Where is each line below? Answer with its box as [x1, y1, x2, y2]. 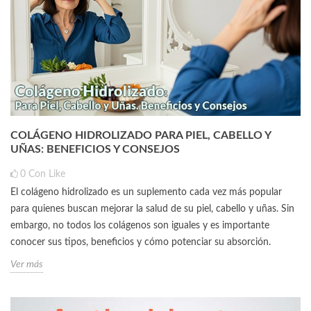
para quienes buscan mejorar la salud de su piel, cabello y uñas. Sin [10, 203, 294, 214]
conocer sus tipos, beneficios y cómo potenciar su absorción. [10, 237, 271, 247]
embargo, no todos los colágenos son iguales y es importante [10, 220, 269, 230]
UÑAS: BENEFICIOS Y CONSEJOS [10, 143, 180, 155]
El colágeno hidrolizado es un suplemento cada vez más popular [10, 187, 282, 197]
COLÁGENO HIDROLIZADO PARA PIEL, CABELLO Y [10, 129, 271, 141]
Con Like [28, 169, 65, 179]
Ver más [10, 259, 43, 269]
